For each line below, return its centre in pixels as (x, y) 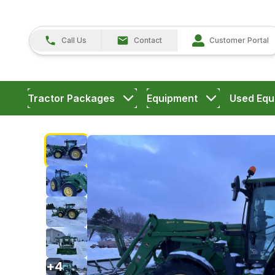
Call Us (74, 40)
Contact (148, 40)
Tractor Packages (71, 98)
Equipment (172, 98)
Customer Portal (239, 40)
